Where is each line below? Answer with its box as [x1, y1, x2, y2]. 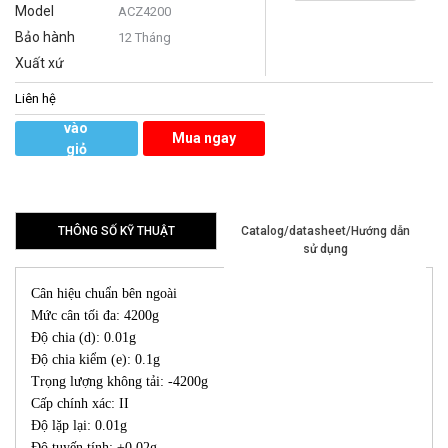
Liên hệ [15, 91, 56, 107]
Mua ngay [171, 130, 236, 147]
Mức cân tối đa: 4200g [31, 308, 159, 324]
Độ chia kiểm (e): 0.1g [31, 352, 160, 368]
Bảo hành [15, 29, 75, 46]
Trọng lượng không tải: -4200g [31, 374, 208, 390]
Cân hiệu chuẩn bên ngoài [31, 286, 177, 302]
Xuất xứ [15, 55, 64, 72]
